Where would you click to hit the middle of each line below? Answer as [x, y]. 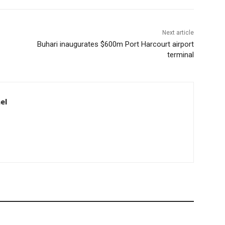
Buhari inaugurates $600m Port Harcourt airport [115, 44]
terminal [180, 55]
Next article [178, 33]
